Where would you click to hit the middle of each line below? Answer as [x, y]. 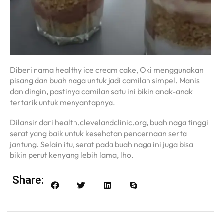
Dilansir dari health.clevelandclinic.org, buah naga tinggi [109, 122]
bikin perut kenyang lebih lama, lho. [72, 155]
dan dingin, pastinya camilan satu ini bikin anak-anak [101, 92]
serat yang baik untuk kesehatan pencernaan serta [98, 133]
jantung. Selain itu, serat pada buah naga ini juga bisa [102, 144]
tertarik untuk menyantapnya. [63, 102]
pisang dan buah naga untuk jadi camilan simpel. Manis [105, 81]
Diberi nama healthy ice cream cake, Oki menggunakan [107, 70]
